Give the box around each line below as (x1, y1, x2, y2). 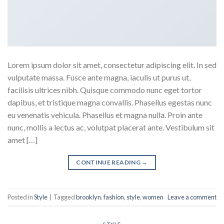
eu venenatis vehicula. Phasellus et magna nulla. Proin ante (7, 110, 202, 120)
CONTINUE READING (76, 158, 142, 166)
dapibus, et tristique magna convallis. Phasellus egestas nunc (7, 97, 212, 107)
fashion (103, 192, 124, 201)
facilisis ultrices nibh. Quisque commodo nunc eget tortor (7, 85, 202, 95)
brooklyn (76, 192, 101, 201)
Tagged (53, 192, 76, 201)
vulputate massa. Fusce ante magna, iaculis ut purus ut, (7, 72, 190, 82)
